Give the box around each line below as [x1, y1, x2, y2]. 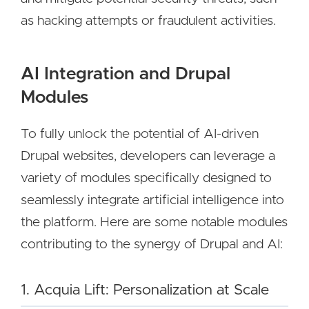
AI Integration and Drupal [21, 66, 230, 83]
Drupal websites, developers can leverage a [21, 150, 275, 163]
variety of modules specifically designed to [21, 172, 272, 185]
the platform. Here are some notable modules [21, 216, 288, 229]
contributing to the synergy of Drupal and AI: [21, 238, 283, 251]
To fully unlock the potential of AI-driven [21, 128, 259, 141]
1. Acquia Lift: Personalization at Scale [21, 283, 269, 297]
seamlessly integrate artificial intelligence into [21, 194, 284, 207]
